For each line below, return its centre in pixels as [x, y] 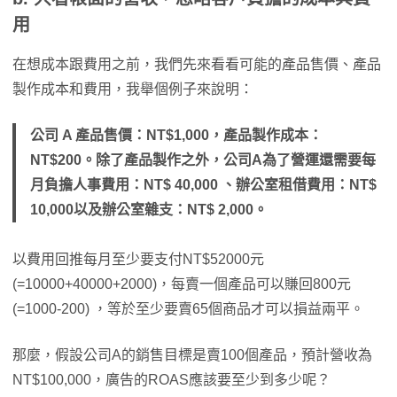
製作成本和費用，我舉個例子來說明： [133, 89]
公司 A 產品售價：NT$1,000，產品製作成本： [176, 135]
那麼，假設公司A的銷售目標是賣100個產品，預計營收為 [192, 355]
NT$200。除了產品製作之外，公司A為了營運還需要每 [203, 160]
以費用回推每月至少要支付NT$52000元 [138, 259]
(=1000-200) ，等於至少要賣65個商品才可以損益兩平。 [188, 309]
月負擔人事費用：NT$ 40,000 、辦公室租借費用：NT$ [203, 185]
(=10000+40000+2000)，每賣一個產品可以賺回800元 [182, 284]
